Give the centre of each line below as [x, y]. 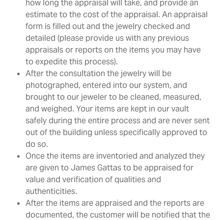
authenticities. [51, 191]
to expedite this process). [72, 62]
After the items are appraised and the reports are [115, 203]
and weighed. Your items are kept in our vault [107, 109]
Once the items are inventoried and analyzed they [115, 156]
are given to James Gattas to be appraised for [110, 168]
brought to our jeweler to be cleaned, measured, [113, 97]
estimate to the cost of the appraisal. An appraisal [117, 14]
